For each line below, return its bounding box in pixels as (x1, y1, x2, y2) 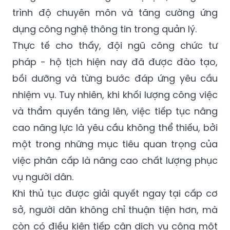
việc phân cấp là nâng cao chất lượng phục (12, 154, 218, 167)
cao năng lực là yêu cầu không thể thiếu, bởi (12, 121, 218, 134)
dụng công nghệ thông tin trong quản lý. (12, 22, 199, 35)
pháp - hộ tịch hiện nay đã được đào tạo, (12, 55, 218, 68)
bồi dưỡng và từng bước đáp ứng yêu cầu (12, 71, 218, 85)
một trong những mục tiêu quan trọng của (12, 137, 218, 150)
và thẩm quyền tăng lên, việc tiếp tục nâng (12, 104, 218, 118)
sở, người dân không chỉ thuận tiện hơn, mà (12, 203, 218, 216)
